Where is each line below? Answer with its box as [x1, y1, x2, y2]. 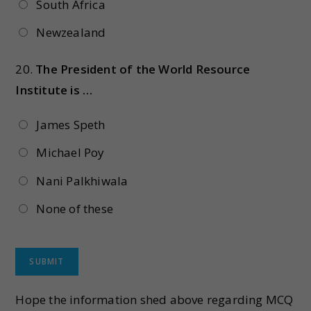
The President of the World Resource [35, 60, 251, 77]
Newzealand [36, 24, 106, 40]
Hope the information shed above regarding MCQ [15, 291, 294, 308]
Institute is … [15, 81, 93, 98]
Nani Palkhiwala [36, 172, 128, 189]
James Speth [36, 116, 106, 133]
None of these [36, 201, 113, 217]
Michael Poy [36, 144, 105, 161]
